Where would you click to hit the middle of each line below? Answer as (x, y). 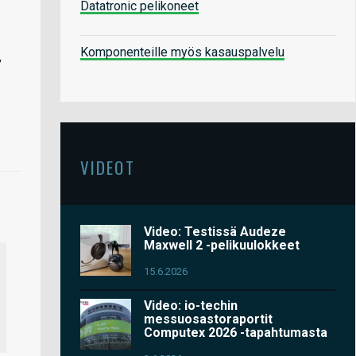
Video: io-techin (191, 305)
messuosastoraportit (209, 319)
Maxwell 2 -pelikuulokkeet (222, 245)
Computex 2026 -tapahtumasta (236, 332)
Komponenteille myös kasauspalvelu (182, 52)
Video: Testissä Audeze (215, 231)
